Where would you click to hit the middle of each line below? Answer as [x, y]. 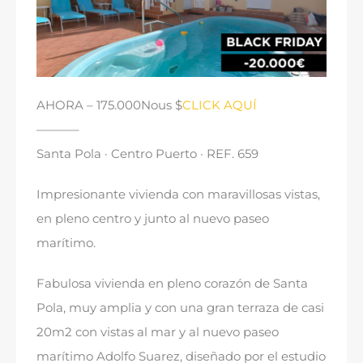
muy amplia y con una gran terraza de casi [196, 308]
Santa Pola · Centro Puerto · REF [134, 154]
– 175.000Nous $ [133, 105]
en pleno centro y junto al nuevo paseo [153, 219]
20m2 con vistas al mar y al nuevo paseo [158, 332]
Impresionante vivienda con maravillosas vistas [177, 194]
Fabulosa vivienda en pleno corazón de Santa [172, 284]
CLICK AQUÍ [220, 105]
